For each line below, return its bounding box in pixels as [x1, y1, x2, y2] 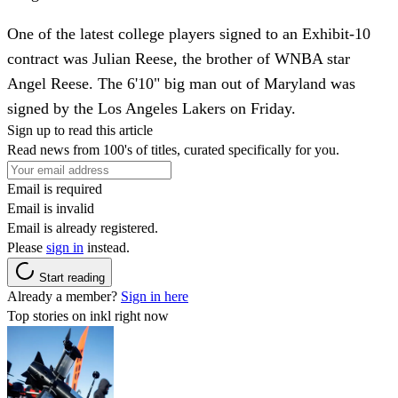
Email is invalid [7, 200, 94, 216]
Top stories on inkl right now [7, 307, 169, 323]
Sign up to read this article [7, 122, 153, 138]
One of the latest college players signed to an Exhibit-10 [7, 24, 370, 43]
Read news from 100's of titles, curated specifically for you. [7, 141, 339, 157]
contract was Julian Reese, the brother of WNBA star [7, 49, 350, 68]
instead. [84, 239, 130, 255]
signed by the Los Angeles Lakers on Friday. [7, 99, 296, 117]
